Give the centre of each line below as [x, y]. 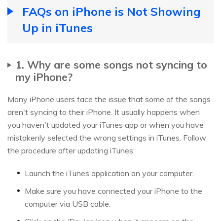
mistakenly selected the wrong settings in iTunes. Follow [107, 137]
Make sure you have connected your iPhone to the [113, 191]
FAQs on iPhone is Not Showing [111, 11]
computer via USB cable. [68, 203]
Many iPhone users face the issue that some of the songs [109, 99]
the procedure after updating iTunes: [71, 150]
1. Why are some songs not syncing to [111, 64]
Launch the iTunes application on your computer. [110, 173]
